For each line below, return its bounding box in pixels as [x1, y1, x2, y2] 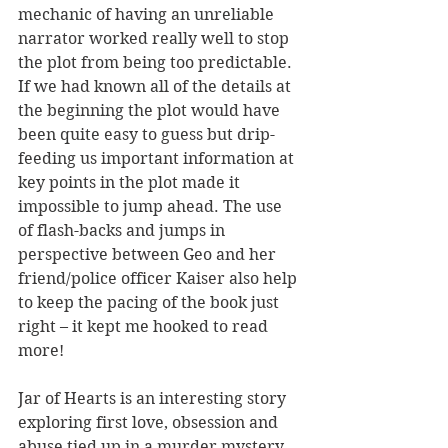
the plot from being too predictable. [18, 52, 296, 72]
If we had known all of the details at [18, 76, 295, 96]
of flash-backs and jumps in [18, 220, 229, 240]
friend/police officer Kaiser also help [18, 268, 301, 288]
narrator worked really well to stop [18, 28, 293, 48]
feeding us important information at [18, 148, 298, 168]
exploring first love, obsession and [18, 412, 282, 432]
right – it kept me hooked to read [18, 316, 272, 336]
